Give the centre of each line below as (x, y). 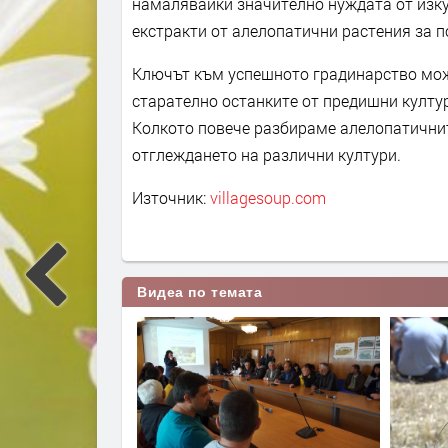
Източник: (171, 198)
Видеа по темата (200, 292)
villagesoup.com (268, 198)
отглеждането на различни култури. (266, 155)
